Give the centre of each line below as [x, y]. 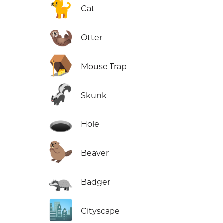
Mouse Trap [104, 67]
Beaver [95, 153]
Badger [96, 182]
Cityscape [101, 211]
